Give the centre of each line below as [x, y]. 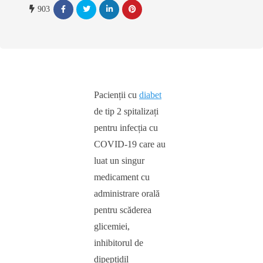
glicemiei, [112, 226]
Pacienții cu [117, 95]
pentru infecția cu [126, 128]
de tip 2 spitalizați [126, 111]
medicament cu [122, 177]
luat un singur [119, 161]
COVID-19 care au [130, 144]
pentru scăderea [123, 210]
